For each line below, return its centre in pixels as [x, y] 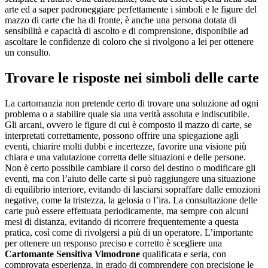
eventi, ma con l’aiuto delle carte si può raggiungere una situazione [130, 179]
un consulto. [28, 53]
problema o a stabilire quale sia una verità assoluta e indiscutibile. [127, 114]
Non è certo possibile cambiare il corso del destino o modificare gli [130, 168]
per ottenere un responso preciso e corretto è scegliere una [113, 243]
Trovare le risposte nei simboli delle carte [132, 78]
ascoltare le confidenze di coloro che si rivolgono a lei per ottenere [129, 42]
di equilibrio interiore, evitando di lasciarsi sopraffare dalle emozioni [133, 190]
